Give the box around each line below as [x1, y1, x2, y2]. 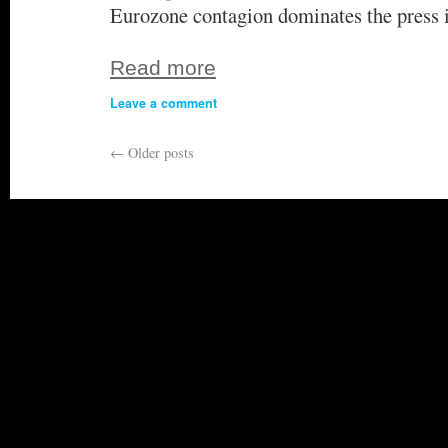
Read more [110, 55, 216, 79]
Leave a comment [110, 93, 217, 112]
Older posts [124, 142, 194, 162]
